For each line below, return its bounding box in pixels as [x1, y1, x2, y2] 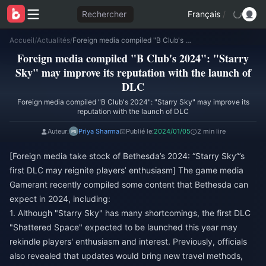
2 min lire [197, 127, 226, 135]
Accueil [9, 36, 34, 45]
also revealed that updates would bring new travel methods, [9, 251, 243, 261]
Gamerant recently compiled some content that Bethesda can [9, 179, 248, 189]
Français [188, 9, 220, 19]
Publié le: [125, 127, 154, 135]
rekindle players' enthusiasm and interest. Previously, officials [9, 236, 247, 246]
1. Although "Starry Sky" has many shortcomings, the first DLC [9, 208, 251, 218]
